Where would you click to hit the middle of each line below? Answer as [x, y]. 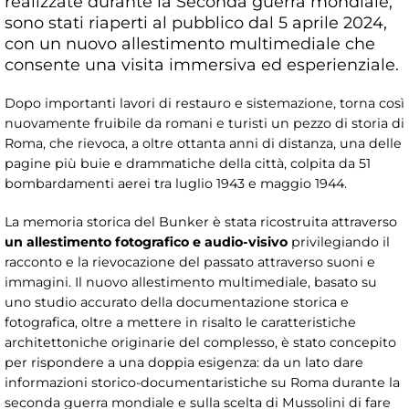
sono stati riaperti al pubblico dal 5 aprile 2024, [196, 22]
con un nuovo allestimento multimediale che [190, 43]
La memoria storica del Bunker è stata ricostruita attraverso [201, 221]
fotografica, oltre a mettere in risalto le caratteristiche [180, 322]
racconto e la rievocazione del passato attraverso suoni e [190, 262]
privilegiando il [339, 241]
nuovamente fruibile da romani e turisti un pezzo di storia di [204, 123]
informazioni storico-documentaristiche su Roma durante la [202, 382]
